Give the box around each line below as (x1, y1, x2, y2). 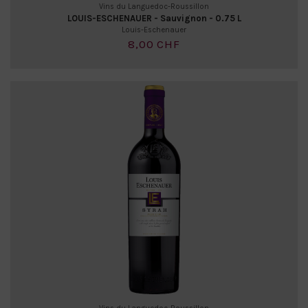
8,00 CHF (127, 38, 181, 52)
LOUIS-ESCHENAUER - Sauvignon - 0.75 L (67, 13, 241, 23)
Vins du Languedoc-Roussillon (99, 2, 209, 12)
